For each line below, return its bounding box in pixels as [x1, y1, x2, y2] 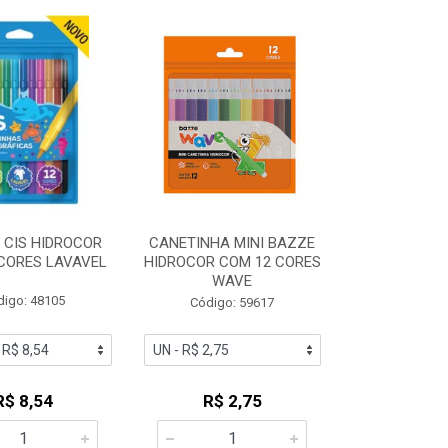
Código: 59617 [190, 295, 275, 310]
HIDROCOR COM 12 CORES [143, 253, 321, 271]
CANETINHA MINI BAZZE [149, 234, 316, 252]
